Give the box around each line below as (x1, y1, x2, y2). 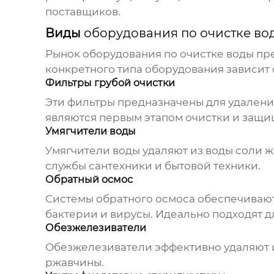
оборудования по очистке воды (82, 48, 254, 61)
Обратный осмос (45, 174, 133, 186)
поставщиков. (45, 6, 120, 18)
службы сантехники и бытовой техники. (45, 160, 261, 172)
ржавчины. (45, 256, 104, 269)
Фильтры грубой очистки (45, 77, 175, 89)
